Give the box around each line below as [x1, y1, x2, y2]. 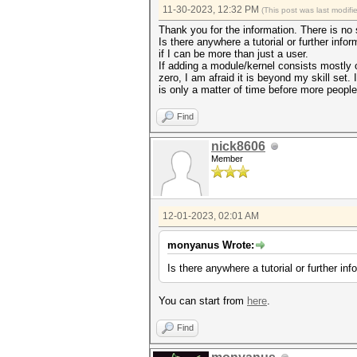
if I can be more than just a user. [159, 48, 308, 60]
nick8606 [211, 139, 265, 153]
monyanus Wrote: [167, 239, 254, 251]
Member [211, 154, 243, 163]
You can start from [159, 295, 247, 307]
